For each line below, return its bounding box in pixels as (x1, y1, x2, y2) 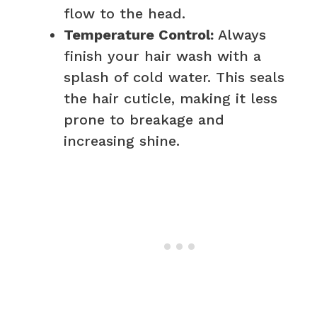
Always (214, 25, 266, 43)
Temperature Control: (64, 25, 214, 43)
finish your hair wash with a (64, 47, 261, 64)
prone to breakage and (64, 110, 224, 128)
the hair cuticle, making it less (64, 89, 277, 107)
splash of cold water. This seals (64, 68, 284, 86)
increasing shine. (64, 132, 180, 149)
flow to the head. (64, 4, 185, 22)
